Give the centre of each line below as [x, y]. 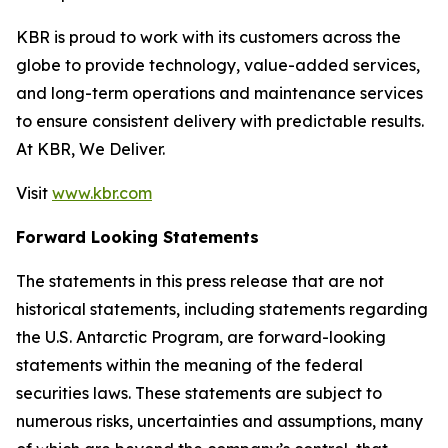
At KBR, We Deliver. [90, 149]
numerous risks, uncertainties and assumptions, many [219, 421]
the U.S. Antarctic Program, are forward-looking [201, 337]
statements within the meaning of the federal [189, 365]
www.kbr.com [102, 193]
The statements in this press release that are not [200, 281]
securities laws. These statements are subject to [199, 393]
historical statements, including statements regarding [222, 309]
